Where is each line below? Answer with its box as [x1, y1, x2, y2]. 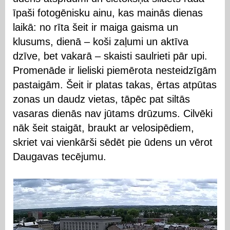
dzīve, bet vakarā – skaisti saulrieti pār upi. [13, 50, 207, 62]
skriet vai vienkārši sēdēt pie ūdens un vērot [13, 137, 213, 148]
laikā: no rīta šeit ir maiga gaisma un [13, 22, 178, 33]
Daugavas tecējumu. [13, 151, 106, 162]
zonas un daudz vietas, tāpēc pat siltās [13, 93, 190, 105]
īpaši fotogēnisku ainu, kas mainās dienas [13, 7, 203, 18]
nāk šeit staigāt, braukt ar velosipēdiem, [13, 122, 194, 133]
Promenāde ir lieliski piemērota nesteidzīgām [13, 65, 217, 76]
